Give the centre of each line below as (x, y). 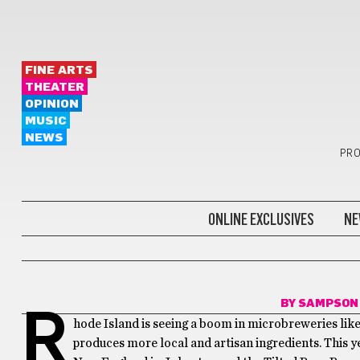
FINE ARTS (59, 70)
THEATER (54, 87)
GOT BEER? (59, 252)
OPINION (51, 104)
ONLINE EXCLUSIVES (261, 219)
